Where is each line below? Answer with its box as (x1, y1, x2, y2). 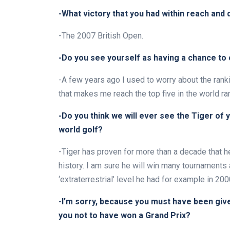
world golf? (59, 125, 103, 135)
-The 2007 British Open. (59, 31, 143, 41)
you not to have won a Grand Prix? (59, 210, 190, 221)
